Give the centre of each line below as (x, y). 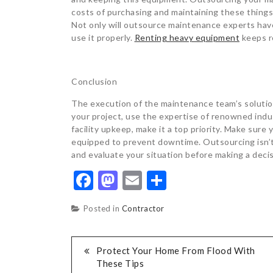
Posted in (102, 208)
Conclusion (94, 81)
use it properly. (103, 37)
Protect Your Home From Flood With (176, 250)
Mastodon (161, 180)
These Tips (120, 263)
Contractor (143, 208)
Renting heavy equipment (187, 37)
